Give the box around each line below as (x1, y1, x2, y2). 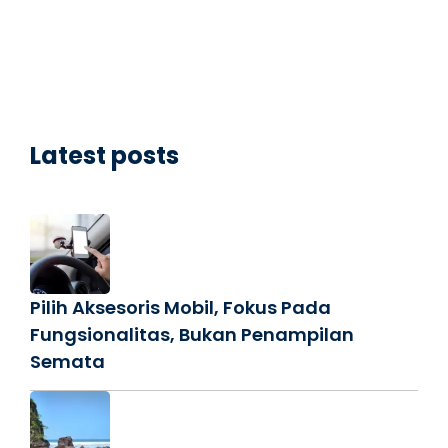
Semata (30, 349, 105, 375)
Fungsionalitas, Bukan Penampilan (30, 322, 354, 348)
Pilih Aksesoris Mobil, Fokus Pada (30, 295, 331, 321)
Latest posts (30, 139, 179, 173)
